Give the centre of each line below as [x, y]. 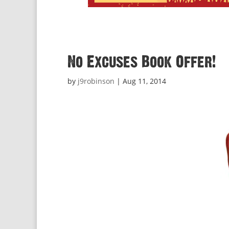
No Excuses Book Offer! [142, 62]
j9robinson [96, 81]
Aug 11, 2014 [144, 81]
